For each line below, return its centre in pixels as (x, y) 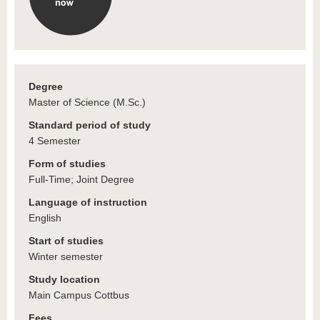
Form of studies (67, 164)
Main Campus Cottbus (79, 295)
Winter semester (66, 256)
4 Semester (55, 141)
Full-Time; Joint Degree (81, 179)
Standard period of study (90, 125)
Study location (64, 279)
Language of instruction (88, 202)
